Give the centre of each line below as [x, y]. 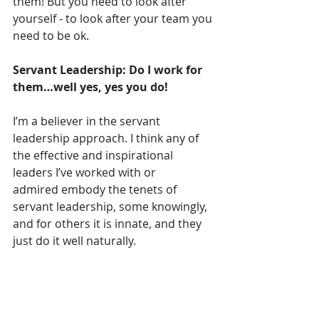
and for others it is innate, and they [109, 223]
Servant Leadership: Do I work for [109, 69]
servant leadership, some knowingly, [111, 206]
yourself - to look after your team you [114, 18]
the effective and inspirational [94, 155]
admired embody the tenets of [96, 189]
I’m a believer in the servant [88, 121]
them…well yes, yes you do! [90, 87]
